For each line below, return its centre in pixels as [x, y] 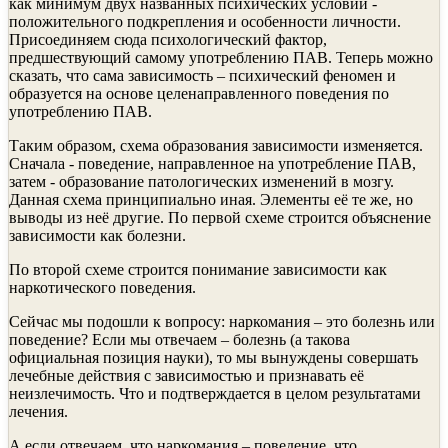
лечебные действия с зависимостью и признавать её [186, 375]
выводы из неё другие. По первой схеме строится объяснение [220, 217]
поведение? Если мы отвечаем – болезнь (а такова [179, 339]
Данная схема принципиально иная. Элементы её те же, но [211, 199]
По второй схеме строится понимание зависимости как [198, 269]
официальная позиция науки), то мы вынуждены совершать [213, 357]
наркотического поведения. [102, 287]
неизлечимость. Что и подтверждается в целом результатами [215, 393]
